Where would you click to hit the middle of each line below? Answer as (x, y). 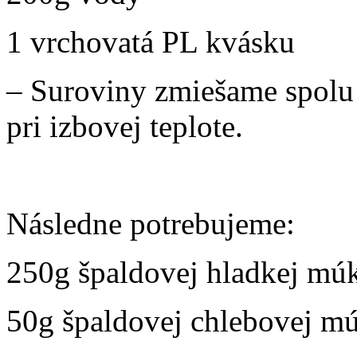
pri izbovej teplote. (125, 127)
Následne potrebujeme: (151, 224)
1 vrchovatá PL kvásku (151, 42)
